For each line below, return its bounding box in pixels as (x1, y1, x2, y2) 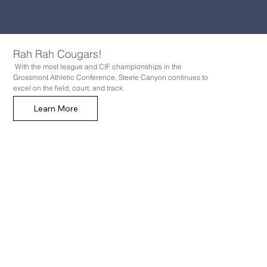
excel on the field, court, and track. (13, 83, 125, 93)
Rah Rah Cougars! (13, 47, 105, 60)
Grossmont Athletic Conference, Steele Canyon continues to (13, 73, 209, 82)
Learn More (33, 103, 78, 114)
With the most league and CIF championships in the (13, 62, 182, 72)
